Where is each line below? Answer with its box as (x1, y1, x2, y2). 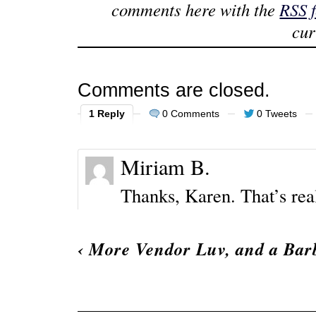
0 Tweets (256, 108, 297, 120)
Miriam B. (120, 152, 210, 182)
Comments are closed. (77, 79, 270, 102)
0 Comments (162, 108, 219, 120)
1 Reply (88, 108, 125, 120)
